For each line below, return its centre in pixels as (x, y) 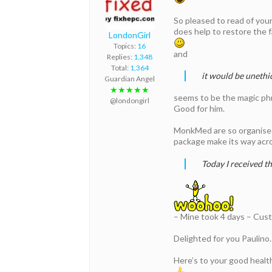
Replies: (120, 56)
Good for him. (199, 109)
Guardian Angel (130, 78)
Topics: (125, 46)
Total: (120, 67)
